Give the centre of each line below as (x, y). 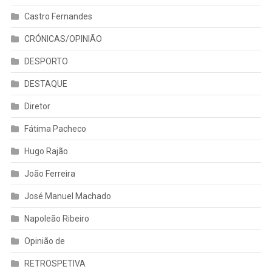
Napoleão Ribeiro (56, 218)
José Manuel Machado (67, 196)
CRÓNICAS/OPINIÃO (63, 39)
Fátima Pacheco (55, 128)
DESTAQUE (46, 83)
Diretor (37, 106)
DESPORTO (46, 61)
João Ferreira (49, 173)
